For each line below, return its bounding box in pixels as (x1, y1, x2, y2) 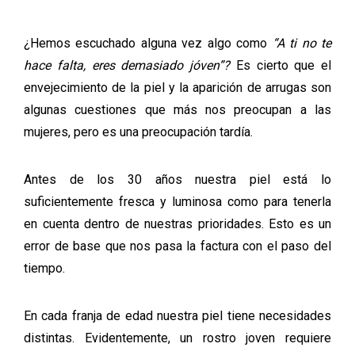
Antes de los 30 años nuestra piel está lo (24, 171, 331, 187)
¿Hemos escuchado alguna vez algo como (24, 35, 273, 51)
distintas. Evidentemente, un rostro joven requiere (24, 330, 331, 345)
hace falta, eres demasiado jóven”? (24, 57, 230, 73)
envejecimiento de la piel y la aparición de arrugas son (24, 79, 331, 95)
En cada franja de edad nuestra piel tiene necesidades (24, 307, 331, 323)
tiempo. (24, 260, 65, 276)
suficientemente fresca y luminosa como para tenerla (24, 193, 331, 209)
